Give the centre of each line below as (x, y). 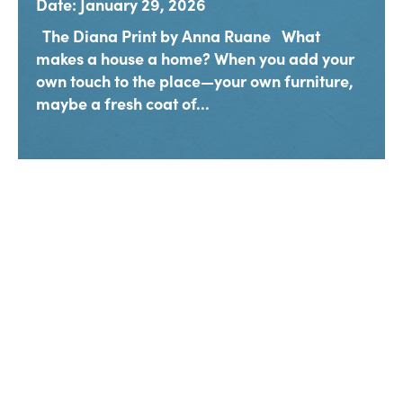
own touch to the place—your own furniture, (195, 81)
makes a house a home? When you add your (195, 58)
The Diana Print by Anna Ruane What (178, 36)
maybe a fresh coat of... (123, 103)
